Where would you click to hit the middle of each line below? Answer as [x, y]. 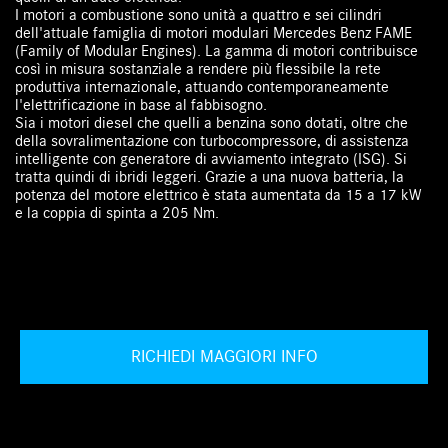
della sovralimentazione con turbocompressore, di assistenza [212, 141]
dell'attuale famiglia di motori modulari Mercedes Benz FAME [214, 33]
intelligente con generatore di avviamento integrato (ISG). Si [211, 159]
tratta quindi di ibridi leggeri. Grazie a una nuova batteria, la [210, 177]
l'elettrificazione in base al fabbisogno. [143, 105]
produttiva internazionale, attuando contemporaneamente [202, 87]
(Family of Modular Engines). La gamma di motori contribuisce [217, 51]
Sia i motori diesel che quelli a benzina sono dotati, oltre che [212, 123]
